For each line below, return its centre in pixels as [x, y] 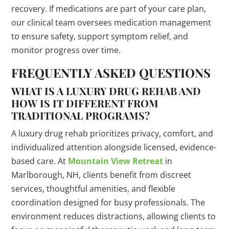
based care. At [40, 161]
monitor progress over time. [66, 50]
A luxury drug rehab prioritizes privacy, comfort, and [112, 134]
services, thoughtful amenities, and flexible [94, 189]
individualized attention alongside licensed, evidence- [114, 147]
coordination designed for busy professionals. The [108, 203]
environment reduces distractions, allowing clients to [114, 216]
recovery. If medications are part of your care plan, [109, 9]
